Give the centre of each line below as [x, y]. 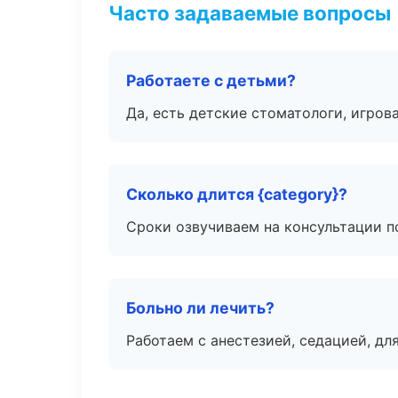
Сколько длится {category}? [237, 194]
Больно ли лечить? [200, 308]
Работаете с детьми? [211, 80]
